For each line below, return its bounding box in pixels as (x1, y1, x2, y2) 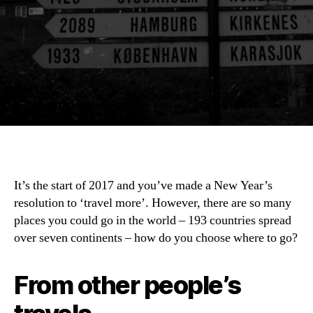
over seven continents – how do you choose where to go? (14, 230, 298, 247)
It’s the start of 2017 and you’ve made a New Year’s (14, 177, 272, 194)
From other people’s (14, 270, 241, 301)
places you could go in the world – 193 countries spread (14, 212, 291, 229)
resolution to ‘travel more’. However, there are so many (14, 195, 291, 212)
